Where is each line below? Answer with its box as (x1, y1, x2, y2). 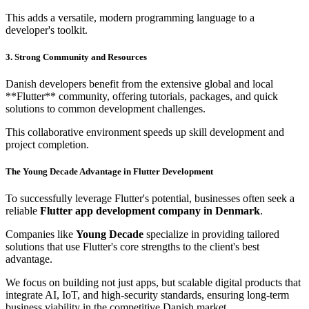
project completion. (6, 139, 89, 151)
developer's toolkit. (6, 23, 88, 36)
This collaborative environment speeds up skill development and (6, 126, 284, 139)
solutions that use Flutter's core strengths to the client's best (6, 241, 259, 253)
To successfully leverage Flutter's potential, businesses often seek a (6, 192, 295, 205)
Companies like (6, 228, 76, 241)
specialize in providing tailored (143, 228, 279, 241)
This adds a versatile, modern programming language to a (6, 11, 255, 23)
